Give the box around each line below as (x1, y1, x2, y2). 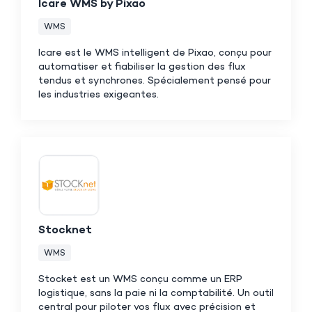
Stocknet (38, 224, 92, 237)
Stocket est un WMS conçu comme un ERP (38, 273, 242, 286)
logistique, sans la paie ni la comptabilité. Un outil (38, 287, 274, 299)
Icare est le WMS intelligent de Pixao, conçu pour (38, 47, 272, 59)
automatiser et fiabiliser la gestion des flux (38, 61, 246, 73)
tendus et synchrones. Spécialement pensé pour (38, 75, 271, 87)
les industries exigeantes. (38, 88, 159, 101)
